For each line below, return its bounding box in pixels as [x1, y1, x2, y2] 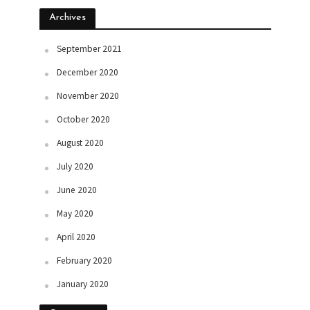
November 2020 [56, 90, 119, 102]
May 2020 [56, 208, 93, 220]
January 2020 [56, 278, 109, 291]
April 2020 [56, 231, 95, 244]
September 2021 [56, 43, 122, 55]
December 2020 [56, 66, 118, 79]
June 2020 [56, 184, 97, 197]
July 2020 [56, 161, 93, 173]
